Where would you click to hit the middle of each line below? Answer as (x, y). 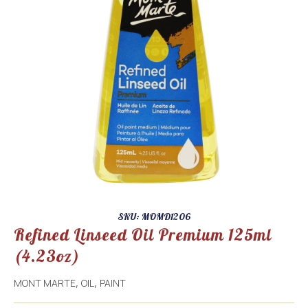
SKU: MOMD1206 (154, 216)
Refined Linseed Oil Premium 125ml (143, 234)
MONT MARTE (45, 283)
